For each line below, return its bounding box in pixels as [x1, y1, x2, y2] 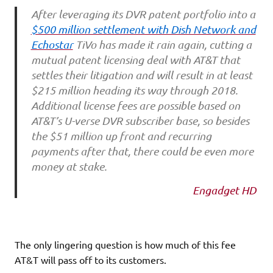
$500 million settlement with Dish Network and [30, 23, 256, 37]
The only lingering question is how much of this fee [15, 238, 236, 250]
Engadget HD [193, 183, 258, 197]
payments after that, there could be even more [30, 144, 253, 158]
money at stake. [30, 160, 107, 174]
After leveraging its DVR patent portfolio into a [30, 7, 255, 21]
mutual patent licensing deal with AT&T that [30, 53, 240, 67]
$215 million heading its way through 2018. [30, 83, 238, 97]
